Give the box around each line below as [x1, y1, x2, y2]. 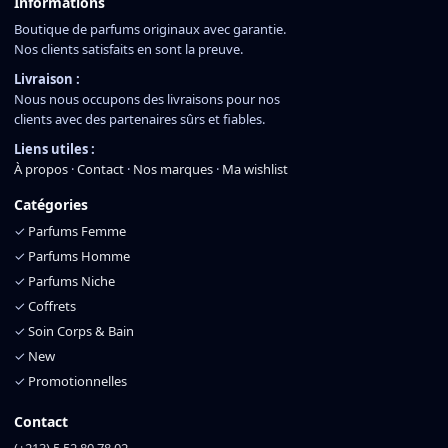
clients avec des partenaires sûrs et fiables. [14, 110, 265, 129]
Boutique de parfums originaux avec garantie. [14, 20, 286, 39]
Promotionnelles [28, 372, 127, 391]
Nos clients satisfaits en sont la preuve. [14, 40, 243, 59]
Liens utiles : [14, 140, 95, 159]
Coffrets [28, 297, 76, 316]
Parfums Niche [28, 272, 115, 291]
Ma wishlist [222, 160, 288, 179]
